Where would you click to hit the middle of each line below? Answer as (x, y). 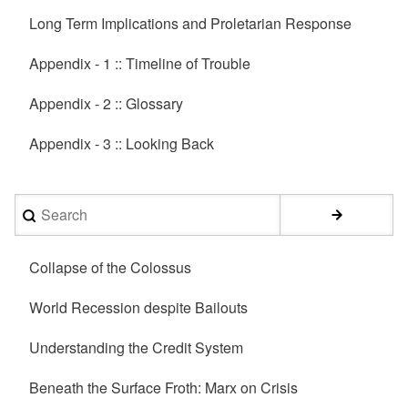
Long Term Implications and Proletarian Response (190, 23)
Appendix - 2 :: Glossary (106, 103)
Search (39, 206)
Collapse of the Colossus (110, 267)
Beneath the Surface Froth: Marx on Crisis (163, 387)
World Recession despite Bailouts (138, 307)
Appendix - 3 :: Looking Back (122, 143)
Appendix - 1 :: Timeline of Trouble (140, 63)
